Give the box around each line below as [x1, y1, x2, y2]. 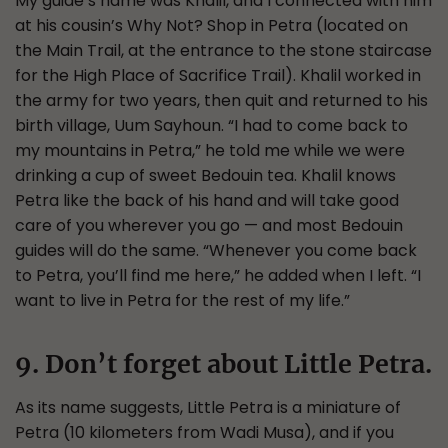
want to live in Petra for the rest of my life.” [15, 289, 350, 312]
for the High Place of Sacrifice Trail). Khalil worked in [15, 64, 421, 87]
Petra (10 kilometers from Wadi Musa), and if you [15, 421, 394, 444]
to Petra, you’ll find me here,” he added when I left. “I [15, 264, 421, 287]
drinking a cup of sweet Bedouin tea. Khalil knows [15, 164, 396, 187]
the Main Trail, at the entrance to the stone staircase [15, 39, 432, 62]
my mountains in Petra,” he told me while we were [15, 139, 405, 162]
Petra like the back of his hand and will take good [15, 189, 399, 212]
